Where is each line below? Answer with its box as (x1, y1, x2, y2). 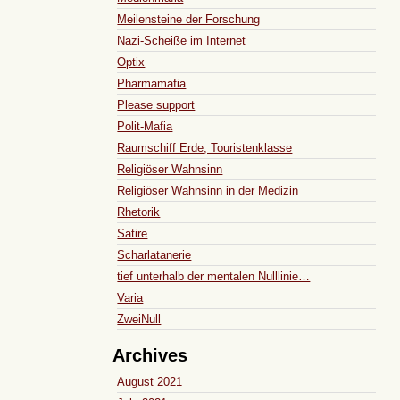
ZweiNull (117, 312, 162, 326)
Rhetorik (117, 204, 161, 219)
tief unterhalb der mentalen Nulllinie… (117, 269, 311, 283)
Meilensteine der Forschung (117, 12, 261, 26)
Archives (112, 345, 188, 365)
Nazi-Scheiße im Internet (117, 33, 246, 47)
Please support (117, 97, 196, 112)
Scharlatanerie (117, 247, 192, 262)
